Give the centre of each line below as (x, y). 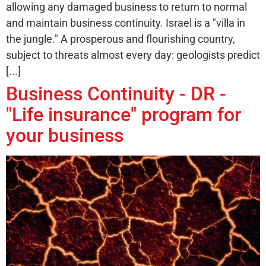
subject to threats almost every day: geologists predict (133, 55)
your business (65, 136)
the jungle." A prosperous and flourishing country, (121, 39)
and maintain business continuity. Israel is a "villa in (126, 23)
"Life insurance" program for (123, 115)
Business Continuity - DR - (116, 94)
